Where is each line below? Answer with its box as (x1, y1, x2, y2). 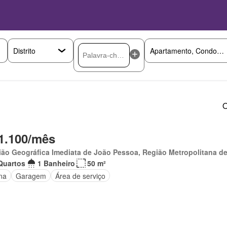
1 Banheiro (37, 158, 75, 168)
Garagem (15, 170, 46, 181)
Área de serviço (55, 170, 105, 181)
